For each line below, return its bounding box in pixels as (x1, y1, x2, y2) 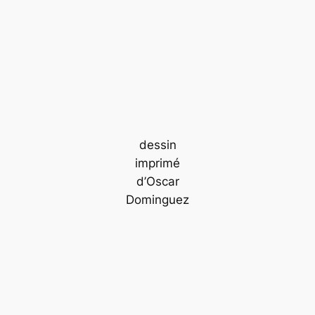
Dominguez (126, 193, 189, 207)
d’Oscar (136, 174, 179, 189)
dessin (139, 138, 176, 153)
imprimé (135, 156, 180, 171)
